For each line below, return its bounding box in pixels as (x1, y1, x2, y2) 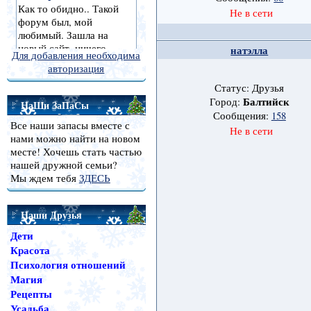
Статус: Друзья (215, 81, 285, 95)
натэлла (230, 43, 269, 58)
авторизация (48, 62, 105, 75)
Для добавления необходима (12, 49, 141, 62)
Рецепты (10, 287, 52, 301)
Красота (10, 243, 50, 258)
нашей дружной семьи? (10, 158, 117, 171)
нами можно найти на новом (10, 132, 140, 145)
